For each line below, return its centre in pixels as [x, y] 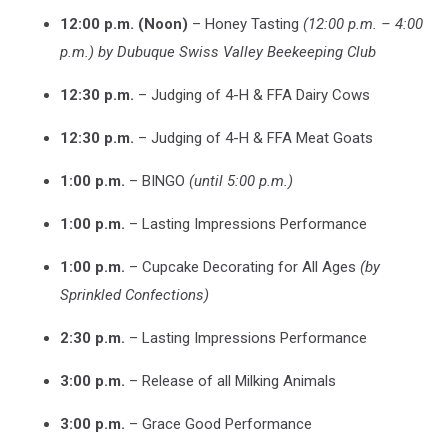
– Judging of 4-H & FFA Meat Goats [253, 137]
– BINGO [157, 180]
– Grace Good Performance [218, 423]
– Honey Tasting [245, 23]
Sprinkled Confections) [134, 294]
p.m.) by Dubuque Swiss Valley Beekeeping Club [218, 51]
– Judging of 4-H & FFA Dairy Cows [252, 94]
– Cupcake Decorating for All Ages [242, 266]
